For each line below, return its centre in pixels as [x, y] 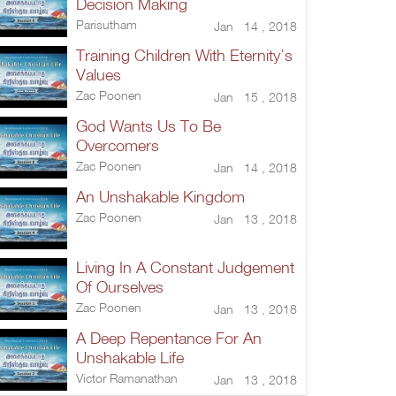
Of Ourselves [120, 286]
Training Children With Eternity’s [184, 55]
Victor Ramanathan [127, 377]
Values [99, 74]
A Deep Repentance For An [169, 338]
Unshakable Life [130, 357]
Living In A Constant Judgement [185, 267]
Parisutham [107, 24]
